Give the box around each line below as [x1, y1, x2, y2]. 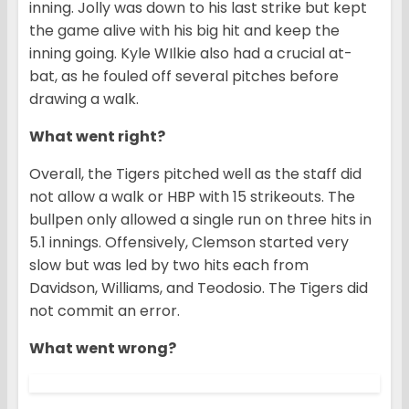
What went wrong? [29, 338, 176, 360]
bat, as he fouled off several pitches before [29, 66, 339, 88]
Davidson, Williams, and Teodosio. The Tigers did [29, 278, 368, 299]
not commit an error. [29, 300, 187, 322]
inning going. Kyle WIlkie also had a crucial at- [29, 43, 352, 65]
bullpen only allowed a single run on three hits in [29, 209, 372, 231]
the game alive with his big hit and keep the [29, 20, 340, 42]
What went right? [29, 126, 165, 148]
